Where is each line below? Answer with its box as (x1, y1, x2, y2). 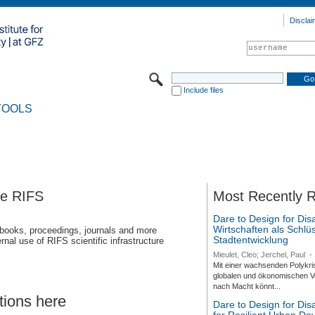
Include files (183, 85, 224, 94)
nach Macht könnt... (213, 281, 281, 290)
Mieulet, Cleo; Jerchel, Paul (213, 250, 308, 259)
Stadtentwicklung (213, 233, 289, 245)
